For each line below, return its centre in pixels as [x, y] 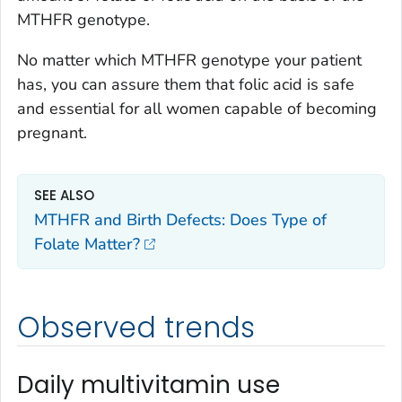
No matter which [79, 61]
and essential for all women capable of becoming [197, 109]
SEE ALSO [64, 196]
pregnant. [52, 133]
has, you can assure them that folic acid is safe [186, 85]
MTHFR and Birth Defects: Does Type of [180, 219]
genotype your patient [281, 61]
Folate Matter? [87, 244]
